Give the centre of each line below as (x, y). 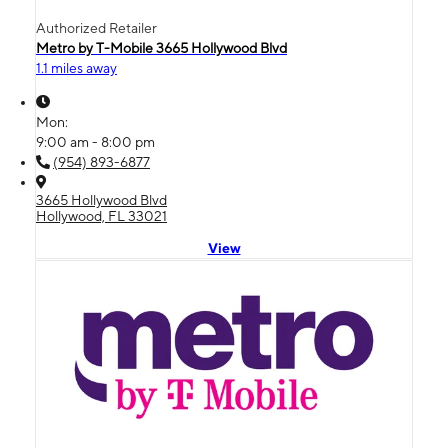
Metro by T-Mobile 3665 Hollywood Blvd (161, 47)
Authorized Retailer (96, 27)
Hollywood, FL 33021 (101, 215)
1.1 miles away (76, 67)
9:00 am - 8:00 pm (95, 141)
